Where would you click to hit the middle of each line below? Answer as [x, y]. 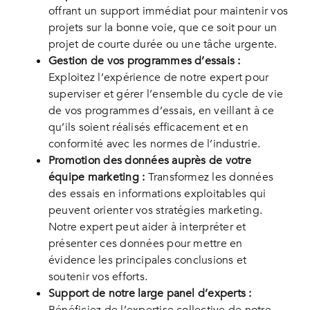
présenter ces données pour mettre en [145, 244]
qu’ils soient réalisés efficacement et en [148, 128]
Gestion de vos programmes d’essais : [144, 61]
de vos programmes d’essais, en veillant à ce [161, 111]
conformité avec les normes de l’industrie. [154, 144]
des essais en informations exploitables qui [157, 194]
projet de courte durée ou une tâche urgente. [163, 45]
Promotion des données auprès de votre [149, 161]
